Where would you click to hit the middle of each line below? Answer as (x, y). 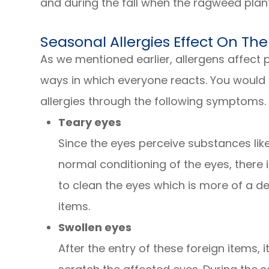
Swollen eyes (95, 227)
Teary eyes (90, 122)
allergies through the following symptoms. (153, 101)
